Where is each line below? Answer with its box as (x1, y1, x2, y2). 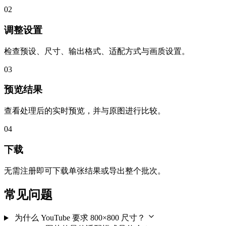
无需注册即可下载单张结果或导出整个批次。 (4, 166, 165, 175)
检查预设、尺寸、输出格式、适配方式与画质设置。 (4, 46, 190, 55)
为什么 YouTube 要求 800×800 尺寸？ (12, 213, 147, 222)
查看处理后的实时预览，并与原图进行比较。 (4, 106, 165, 116)
